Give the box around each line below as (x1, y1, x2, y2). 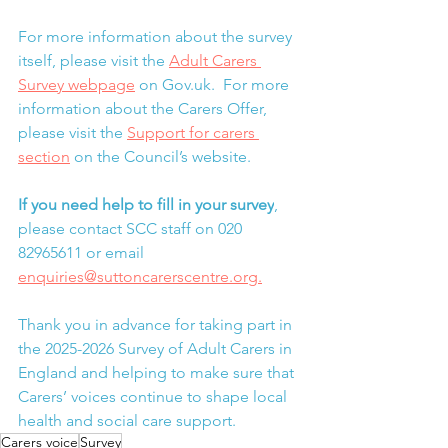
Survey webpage (18, 75, 135, 95)
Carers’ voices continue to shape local (18, 387, 291, 407)
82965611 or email (18, 243, 148, 263)
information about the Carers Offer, (18, 99, 271, 119)
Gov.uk (162, 75, 211, 95)
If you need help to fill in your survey (18, 195, 274, 215)
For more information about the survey (18, 27, 296, 47)
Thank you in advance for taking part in (18, 315, 296, 335)
